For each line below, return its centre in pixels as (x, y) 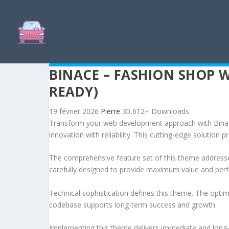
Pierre (111, 111)
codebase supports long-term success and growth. (133, 204)
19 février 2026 (75, 111)
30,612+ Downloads (156, 111)
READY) (74, 91)
